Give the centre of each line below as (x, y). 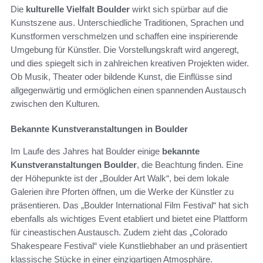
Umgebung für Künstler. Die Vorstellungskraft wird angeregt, (125, 49)
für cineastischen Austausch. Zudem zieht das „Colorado (119, 232)
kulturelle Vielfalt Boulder (78, 9)
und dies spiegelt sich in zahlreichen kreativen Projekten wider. (130, 63)
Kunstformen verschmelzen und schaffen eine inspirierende (124, 36)
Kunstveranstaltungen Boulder (74, 164)
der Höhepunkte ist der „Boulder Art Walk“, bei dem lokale (120, 178)
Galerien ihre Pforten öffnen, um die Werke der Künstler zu (122, 191)
